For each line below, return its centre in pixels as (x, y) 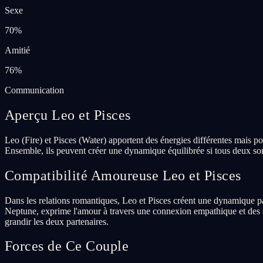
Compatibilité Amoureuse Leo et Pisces (123, 175)
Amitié (17, 50)
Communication (34, 90)
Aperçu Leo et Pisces (68, 115)
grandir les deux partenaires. (57, 221)
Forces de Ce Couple (67, 246)
